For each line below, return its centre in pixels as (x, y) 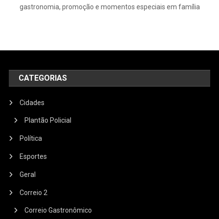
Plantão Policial (48, 120)
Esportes (33, 157)
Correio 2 (34, 193)
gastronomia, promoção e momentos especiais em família (109, 7)
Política (31, 139)
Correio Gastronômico (58, 210)
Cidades (32, 103)
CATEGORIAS (43, 78)
